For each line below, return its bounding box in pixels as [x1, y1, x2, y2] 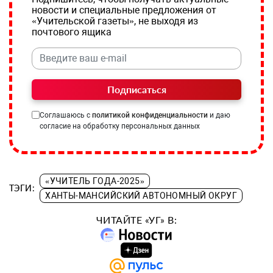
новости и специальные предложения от [32, 4, 216, 16]
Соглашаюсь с [40, 110, 92, 119]
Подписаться [107, 83, 166, 95]
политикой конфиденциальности [92, 110, 208, 119]
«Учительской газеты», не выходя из [32, 15, 198, 27]
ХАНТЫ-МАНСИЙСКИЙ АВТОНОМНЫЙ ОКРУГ [45, 190, 237, 200]
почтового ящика [32, 26, 112, 38]
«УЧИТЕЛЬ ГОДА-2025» [45, 175, 145, 186]
